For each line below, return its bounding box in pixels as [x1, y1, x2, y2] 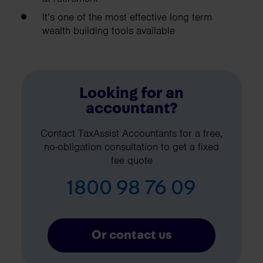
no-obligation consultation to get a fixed [44, 140, 219, 153]
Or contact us [91, 228, 172, 241]
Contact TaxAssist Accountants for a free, [41, 126, 222, 140]
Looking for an [79, 85, 184, 101]
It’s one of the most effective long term [42, 10, 212, 23]
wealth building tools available [42, 23, 175, 37]
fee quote [110, 153, 153, 167]
